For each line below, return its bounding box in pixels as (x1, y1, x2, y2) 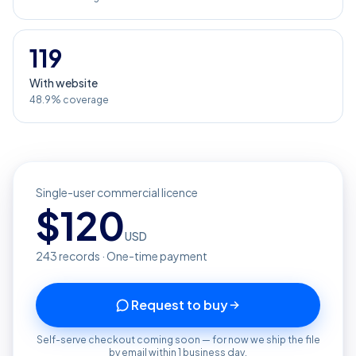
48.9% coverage (29, 94, 109, 106)
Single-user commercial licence (36, 185, 198, 199)
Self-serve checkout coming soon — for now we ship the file (36, 334, 320, 346)
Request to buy (131, 296, 228, 313)
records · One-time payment (57, 249, 207, 263)
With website (29, 75, 98, 90)
